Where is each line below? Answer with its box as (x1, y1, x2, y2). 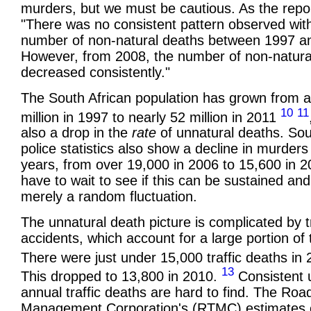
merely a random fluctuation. (21, 189, 197, 205)
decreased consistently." (21, 65, 170, 81)
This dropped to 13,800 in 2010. (21, 268, 221, 284)
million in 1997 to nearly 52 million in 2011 (21, 109, 280, 125)
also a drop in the (21, 125, 132, 141)
